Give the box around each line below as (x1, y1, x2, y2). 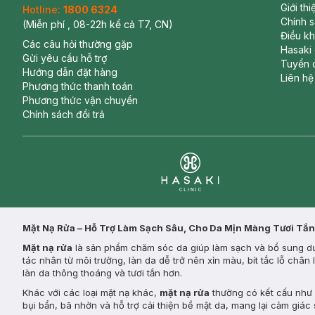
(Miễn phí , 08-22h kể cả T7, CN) (22, 18, 173, 30)
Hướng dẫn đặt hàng (22, 66, 117, 78)
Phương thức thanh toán (22, 80, 133, 92)
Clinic (160, 192, 188, 206)
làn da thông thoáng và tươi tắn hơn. (22, 267, 182, 278)
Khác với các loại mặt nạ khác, (22, 287, 160, 298)
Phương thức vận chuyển (22, 94, 138, 106)
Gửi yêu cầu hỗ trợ (22, 52, 107, 64)
